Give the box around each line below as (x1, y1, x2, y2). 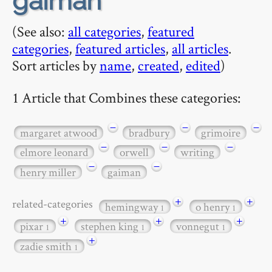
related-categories (12, 195, 97, 211)
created (138, 56, 179, 75)
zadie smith (20, 238, 74, 254)
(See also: (12, 22, 68, 41)
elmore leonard (20, 144, 88, 160)
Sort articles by (12, 56, 100, 75)
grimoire (201, 124, 240, 140)
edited (186, 56, 220, 75)
